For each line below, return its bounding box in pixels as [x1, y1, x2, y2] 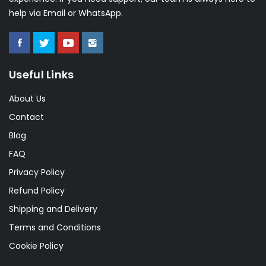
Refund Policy [9, 184, 65, 197]
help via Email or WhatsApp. [9, 7, 123, 19]
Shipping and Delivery [9, 202, 97, 215]
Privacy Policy [9, 166, 65, 178]
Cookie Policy [9, 239, 64, 252]
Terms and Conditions [9, 221, 101, 233]
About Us [9, 92, 46, 104]
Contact [9, 110, 44, 123]
